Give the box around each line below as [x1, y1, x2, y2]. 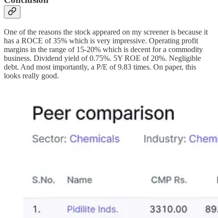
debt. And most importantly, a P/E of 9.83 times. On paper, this [4, 62, 196, 71]
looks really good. [4, 71, 59, 80]
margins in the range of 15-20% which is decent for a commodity [4, 45, 203, 54]
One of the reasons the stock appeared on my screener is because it [4, 27, 208, 36]
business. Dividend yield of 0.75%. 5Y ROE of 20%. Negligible [4, 54, 201, 62]
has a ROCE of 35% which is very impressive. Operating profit [4, 36, 198, 45]
